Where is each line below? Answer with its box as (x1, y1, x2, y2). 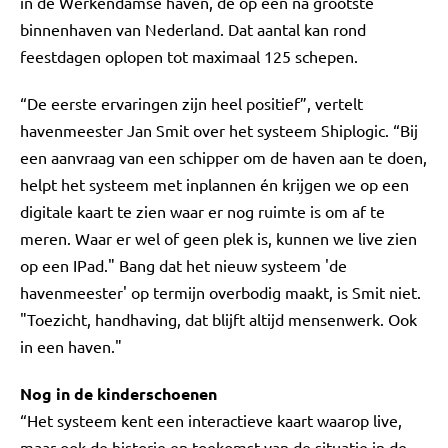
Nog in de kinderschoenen (20, 383, 217, 404)
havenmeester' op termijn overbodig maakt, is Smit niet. (20, 282, 421, 302)
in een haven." (20, 336, 122, 356)
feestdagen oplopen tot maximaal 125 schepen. (20, 46, 358, 66)
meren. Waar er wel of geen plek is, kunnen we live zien (20, 228, 417, 248)
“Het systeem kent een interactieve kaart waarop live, (20, 410, 402, 430)
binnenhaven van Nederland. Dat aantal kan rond (20, 19, 366, 39)
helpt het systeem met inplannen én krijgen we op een (20, 174, 409, 194)
